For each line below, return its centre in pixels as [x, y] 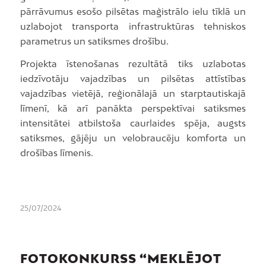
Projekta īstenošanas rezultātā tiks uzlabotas [133, 64]
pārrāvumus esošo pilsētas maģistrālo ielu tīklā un [133, 12]
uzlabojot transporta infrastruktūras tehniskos [133, 26]
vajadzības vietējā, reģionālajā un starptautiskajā [133, 94]
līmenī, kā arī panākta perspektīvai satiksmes [133, 108]
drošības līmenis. [56, 153]
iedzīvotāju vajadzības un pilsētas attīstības [133, 79]
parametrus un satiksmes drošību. [94, 41]
